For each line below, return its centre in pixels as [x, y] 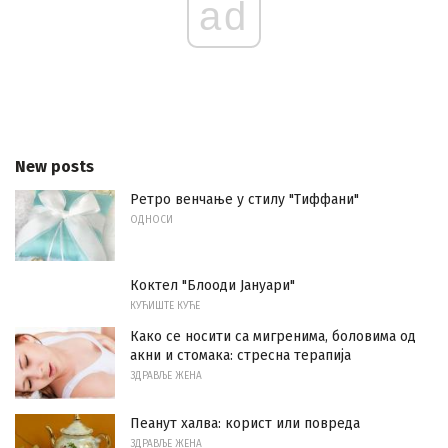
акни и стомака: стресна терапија [240, 356]
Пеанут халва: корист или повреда [245, 424]
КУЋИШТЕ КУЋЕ [165, 306]
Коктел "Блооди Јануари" [212, 286]
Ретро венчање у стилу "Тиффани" [244, 199]
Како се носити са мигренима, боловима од [273, 337]
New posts [54, 166]
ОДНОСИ [151, 219]
